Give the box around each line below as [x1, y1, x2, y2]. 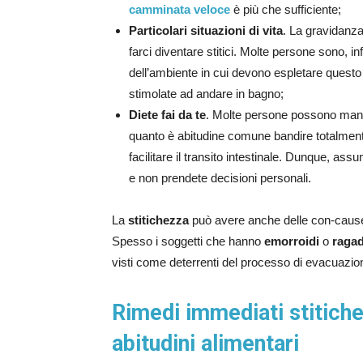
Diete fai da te [129, 108, 206, 122]
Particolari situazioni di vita [129, 23, 283, 38]
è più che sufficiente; [230, 2, 341, 17]
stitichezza [128, 213, 189, 228]
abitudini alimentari [112, 331, 299, 357]
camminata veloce [129, 2, 230, 17]
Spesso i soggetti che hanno [112, 234, 264, 249]
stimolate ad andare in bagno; [129, 87, 284, 101]
